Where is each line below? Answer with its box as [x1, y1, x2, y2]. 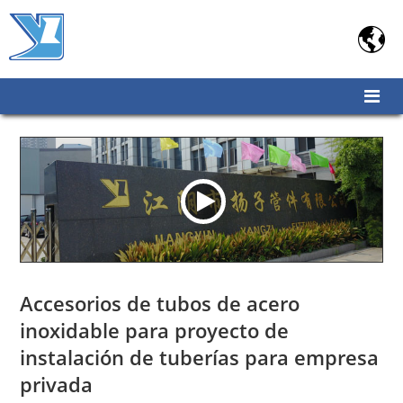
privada [20, 371, 94, 398]
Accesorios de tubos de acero [20, 290, 300, 317]
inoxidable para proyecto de [20, 317, 290, 344]
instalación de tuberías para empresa [20, 344, 380, 371]
